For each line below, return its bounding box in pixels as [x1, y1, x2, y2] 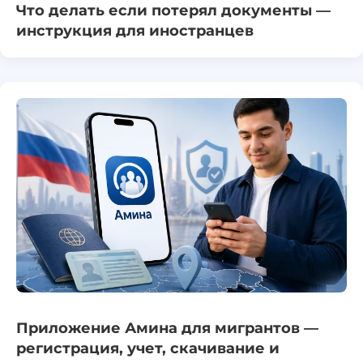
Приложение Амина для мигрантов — [16, 319, 318, 337]
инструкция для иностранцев [16, 22, 254, 40]
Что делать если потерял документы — [16, 2, 331, 19]
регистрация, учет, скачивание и [16, 340, 280, 357]
